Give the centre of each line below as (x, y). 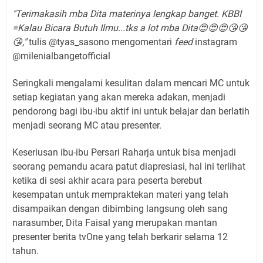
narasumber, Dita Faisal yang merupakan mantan (115, 223)
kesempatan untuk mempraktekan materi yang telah (120, 195)
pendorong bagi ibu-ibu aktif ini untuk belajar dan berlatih (131, 112)
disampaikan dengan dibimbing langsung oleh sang (120, 209)
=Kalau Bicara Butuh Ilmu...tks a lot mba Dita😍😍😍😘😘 (130, 28)
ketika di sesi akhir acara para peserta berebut (107, 181)
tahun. (26, 251)
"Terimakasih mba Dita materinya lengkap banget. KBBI (127, 14)
